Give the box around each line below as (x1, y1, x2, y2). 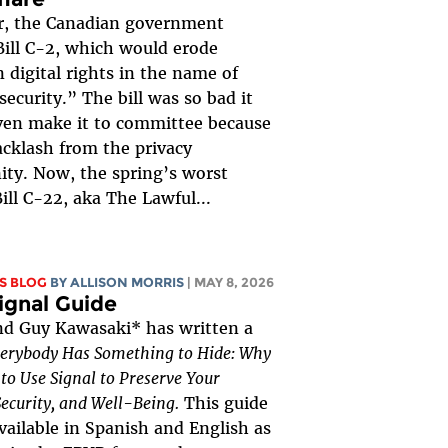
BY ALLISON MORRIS (49, 274, 184, 290)
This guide (178, 392, 268, 413)
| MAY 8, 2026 (186, 274, 274, 290)
